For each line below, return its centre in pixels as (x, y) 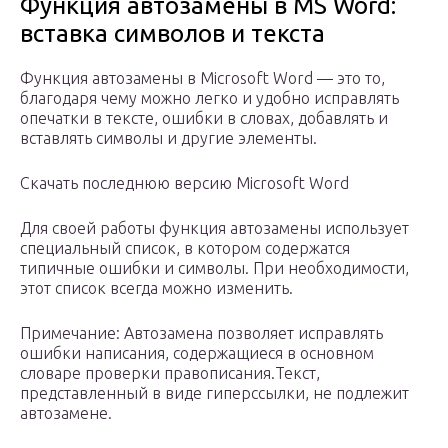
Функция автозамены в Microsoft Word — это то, (202, 78)
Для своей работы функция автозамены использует (214, 228)
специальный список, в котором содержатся (185, 248)
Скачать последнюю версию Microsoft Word (184, 183)
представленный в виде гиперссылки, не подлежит (214, 393)
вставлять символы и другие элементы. (168, 138)
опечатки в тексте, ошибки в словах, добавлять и (204, 118)
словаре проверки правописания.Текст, (170, 373)
